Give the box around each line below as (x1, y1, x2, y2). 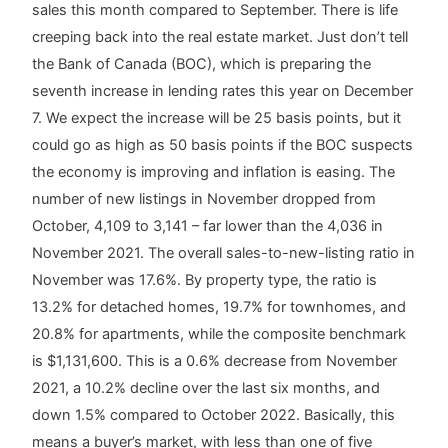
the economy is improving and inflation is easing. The (32, 162, 396, 181)
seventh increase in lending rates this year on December (32, 81, 414, 100)
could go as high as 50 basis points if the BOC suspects (32, 135, 414, 154)
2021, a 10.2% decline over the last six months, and (32, 378, 381, 397)
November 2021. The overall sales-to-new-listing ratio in (32, 243, 416, 262)
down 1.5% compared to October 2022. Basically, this (32, 405, 396, 424)
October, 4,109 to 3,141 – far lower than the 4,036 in (32, 216, 384, 235)
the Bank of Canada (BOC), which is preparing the (32, 54, 372, 73)
